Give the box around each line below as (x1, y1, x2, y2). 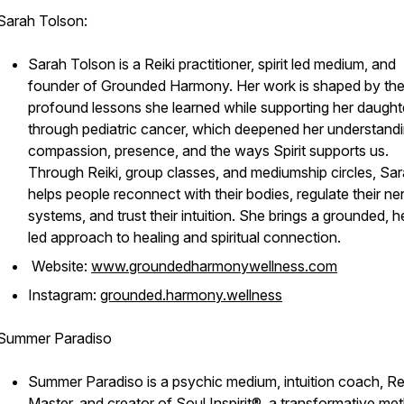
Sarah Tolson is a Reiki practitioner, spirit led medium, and (28, 55, 396, 73)
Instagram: (28, 286, 100, 304)
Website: (28, 257, 91, 275)
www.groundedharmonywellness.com (91, 257, 337, 275)
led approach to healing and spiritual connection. (28, 228, 341, 246)
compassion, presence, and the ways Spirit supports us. (28, 142, 389, 160)
